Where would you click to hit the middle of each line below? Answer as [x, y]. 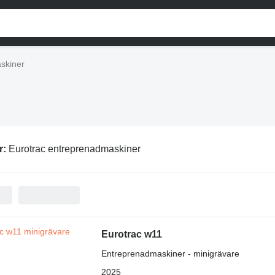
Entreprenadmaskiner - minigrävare [170, 254]
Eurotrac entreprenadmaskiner [74, 149]
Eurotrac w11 [131, 234]
